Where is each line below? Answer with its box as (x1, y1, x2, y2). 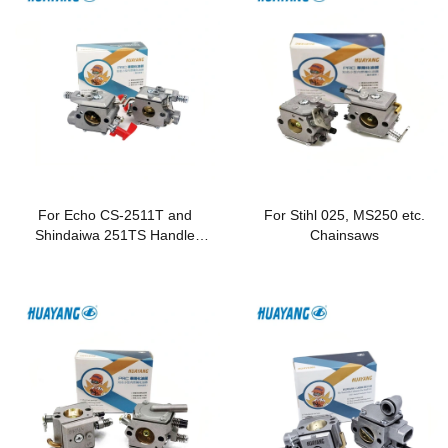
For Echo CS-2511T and (37, 206, 192, 223)
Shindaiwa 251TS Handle (34, 226, 195, 243)
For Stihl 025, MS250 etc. (264, 206, 354, 223)
